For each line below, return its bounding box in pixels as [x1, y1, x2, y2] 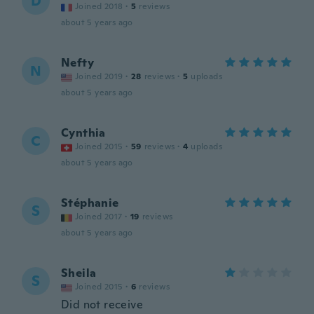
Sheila [61, 266, 97, 280]
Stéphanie [61, 196, 119, 210]
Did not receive [61, 297, 143, 312]
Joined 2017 [75, 211, 123, 222]
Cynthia [61, 125, 106, 140]
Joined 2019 [75, 71, 123, 82]
